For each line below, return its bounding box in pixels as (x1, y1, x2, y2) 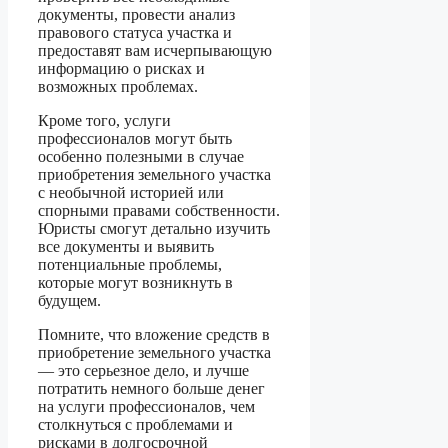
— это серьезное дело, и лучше (38, 362, 249, 380)
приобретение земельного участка (38, 344, 271, 362)
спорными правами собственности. (38, 202, 280, 220)
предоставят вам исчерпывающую (38, 42, 272, 60)
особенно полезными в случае (38, 148, 244, 166)
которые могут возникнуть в (38, 274, 233, 292)
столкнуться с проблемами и (38, 416, 233, 434)
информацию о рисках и (38, 60, 205, 78)
